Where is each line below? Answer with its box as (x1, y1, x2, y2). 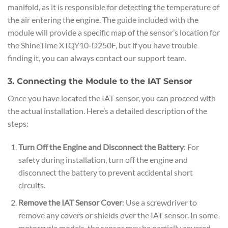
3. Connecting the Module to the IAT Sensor (8, 76, 192, 87)
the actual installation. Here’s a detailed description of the (8, 106, 207, 116)
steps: (8, 119, 28, 129)
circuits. (18, 180, 45, 190)
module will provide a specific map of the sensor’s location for (8, 27, 220, 38)
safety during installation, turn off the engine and (18, 154, 188, 164)
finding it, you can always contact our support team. (8, 53, 186, 63)
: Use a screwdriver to (122, 197, 197, 208)
